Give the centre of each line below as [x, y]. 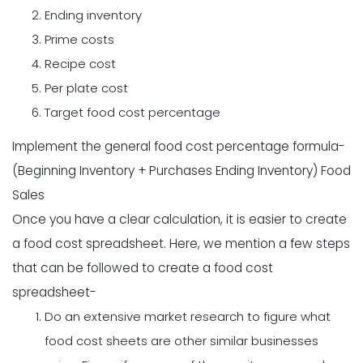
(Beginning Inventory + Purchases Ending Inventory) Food [181, 171]
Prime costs [79, 39]
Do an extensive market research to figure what [188, 317]
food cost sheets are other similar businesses [181, 341]
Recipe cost [80, 63]
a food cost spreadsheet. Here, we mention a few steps [181, 244]
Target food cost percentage [132, 112]
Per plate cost [86, 88]
